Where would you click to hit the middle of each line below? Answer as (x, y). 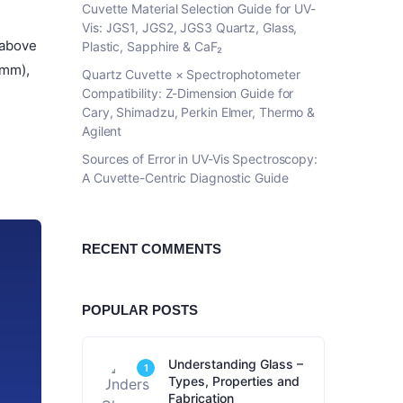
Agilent (102, 131)
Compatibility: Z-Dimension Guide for (188, 93)
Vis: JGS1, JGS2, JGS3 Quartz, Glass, (190, 27)
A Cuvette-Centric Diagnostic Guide (185, 178)
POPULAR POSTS (140, 310)
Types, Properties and (234, 381)
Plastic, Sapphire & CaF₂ (152, 46)
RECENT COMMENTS (152, 249)
